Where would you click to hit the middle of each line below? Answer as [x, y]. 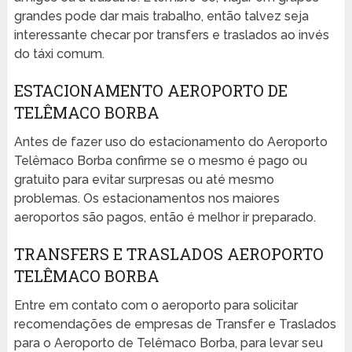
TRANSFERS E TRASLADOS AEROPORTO [169, 254]
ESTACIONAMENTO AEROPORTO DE [150, 91]
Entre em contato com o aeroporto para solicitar [156, 306]
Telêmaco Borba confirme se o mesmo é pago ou [160, 161]
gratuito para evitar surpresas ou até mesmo [144, 180]
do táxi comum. [59, 54]
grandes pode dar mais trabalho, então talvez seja [161, 16]
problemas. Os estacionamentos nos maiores [147, 199]
